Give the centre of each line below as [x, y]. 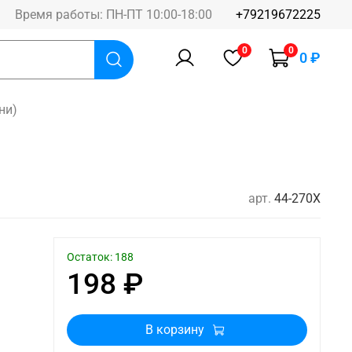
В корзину [175, 329]
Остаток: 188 [100, 258]
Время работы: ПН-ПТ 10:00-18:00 [114, 14]
